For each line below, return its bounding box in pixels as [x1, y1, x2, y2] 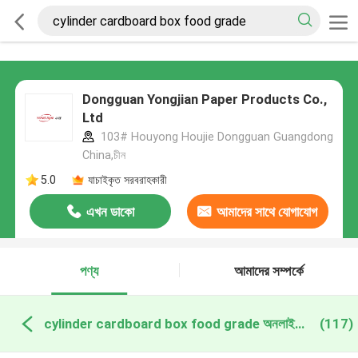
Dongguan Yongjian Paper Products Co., [82, 91, 327, 108]
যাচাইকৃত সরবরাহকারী [87, 173, 167, 186]
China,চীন [82, 149, 125, 162]
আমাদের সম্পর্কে [233, 263, 304, 280]
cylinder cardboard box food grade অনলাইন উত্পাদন [294, 315, 304, 332]
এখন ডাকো [86, 204, 134, 221]
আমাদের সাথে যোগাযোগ [217, 204, 318, 221]
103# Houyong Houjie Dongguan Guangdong [97, 130, 333, 144]
